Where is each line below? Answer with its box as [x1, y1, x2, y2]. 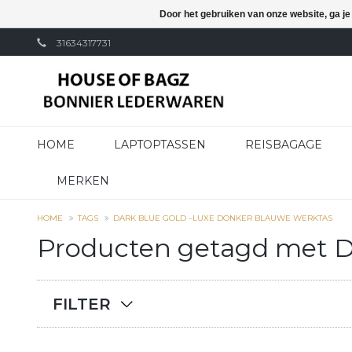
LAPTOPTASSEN [114, 137, 206, 152]
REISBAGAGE [245, 137, 322, 152]
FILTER [53, 295, 111, 313]
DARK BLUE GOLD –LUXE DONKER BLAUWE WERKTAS [113, 213, 332, 223]
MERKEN [57, 174, 109, 188]
